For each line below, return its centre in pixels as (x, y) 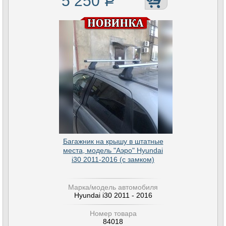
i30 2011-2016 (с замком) (113, 159)
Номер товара (113, 213)
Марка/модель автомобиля (113, 187)
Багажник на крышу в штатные (113, 141)
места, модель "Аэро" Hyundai (113, 150)
